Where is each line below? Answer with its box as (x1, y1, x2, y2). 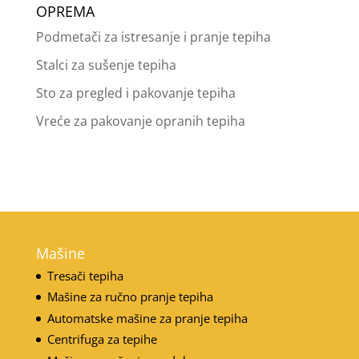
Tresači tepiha (46, 267, 123, 284)
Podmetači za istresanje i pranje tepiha (35, 27, 271, 46)
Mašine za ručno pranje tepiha (46, 288, 213, 305)
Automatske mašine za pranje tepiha (46, 309, 248, 326)
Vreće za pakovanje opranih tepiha (35, 111, 245, 130)
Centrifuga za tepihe (46, 331, 157, 348)
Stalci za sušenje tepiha (35, 55, 176, 74)
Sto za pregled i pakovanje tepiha (35, 83, 236, 102)
